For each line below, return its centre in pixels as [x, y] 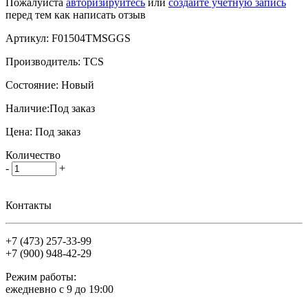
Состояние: [33, 85]
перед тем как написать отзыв [76, 15]
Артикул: [29, 38]
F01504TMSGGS [91, 38]
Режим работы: [41, 277]
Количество [33, 155]
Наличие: [27, 108]
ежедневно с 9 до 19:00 [59, 289]
